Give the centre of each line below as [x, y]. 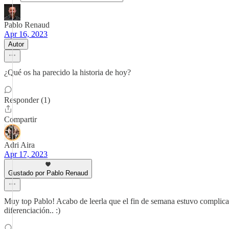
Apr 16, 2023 [26, 34]
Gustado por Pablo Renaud [48, 173]
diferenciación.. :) [32, 210]
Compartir [20, 119]
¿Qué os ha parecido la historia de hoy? [67, 72]
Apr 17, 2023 [26, 154]
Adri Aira [19, 145]
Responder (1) [27, 100]
